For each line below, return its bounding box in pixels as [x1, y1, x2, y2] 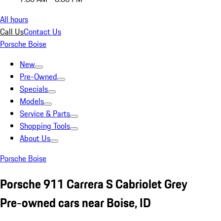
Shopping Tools [20, 120, 70, 132]
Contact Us [24, 26, 61, 37]
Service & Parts [20, 108, 70, 119]
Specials [20, 83, 48, 95]
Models [20, 95, 44, 107]
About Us [20, 132, 50, 144]
